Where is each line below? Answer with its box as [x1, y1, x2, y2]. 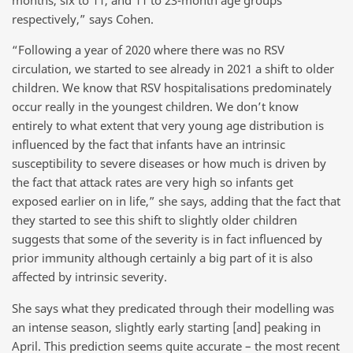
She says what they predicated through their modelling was [12, 299, 334, 316]
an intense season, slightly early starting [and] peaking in [12, 318, 321, 335]
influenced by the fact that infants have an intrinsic [12, 136, 285, 153]
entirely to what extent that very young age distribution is [12, 117, 324, 134]
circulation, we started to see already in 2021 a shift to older [12, 61, 334, 77]
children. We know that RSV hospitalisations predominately [12, 80, 332, 96]
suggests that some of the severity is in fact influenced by [12, 231, 322, 247]
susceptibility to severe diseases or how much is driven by [12, 155, 326, 172]
